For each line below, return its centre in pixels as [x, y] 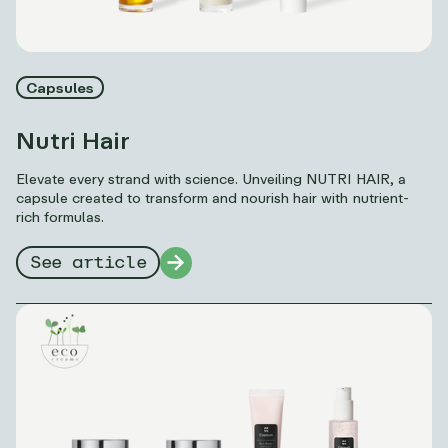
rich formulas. [60, 216]
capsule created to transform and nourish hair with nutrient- [212, 197]
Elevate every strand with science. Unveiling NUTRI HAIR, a [211, 178]
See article [88, 263]
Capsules [60, 87]
